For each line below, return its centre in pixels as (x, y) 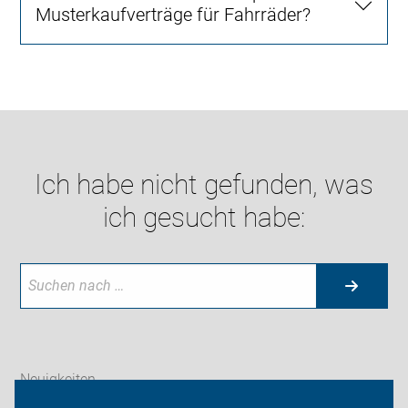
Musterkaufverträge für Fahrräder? (173, 14)
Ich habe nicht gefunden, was (204, 184)
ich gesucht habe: (204, 217)
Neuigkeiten (58, 380)
